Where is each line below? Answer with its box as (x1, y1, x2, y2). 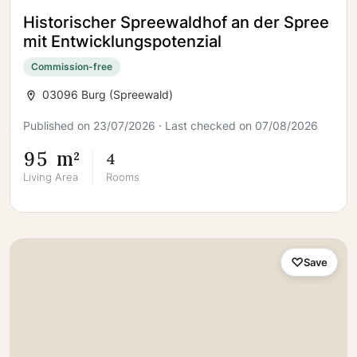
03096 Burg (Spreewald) (39, 88, 173, 101)
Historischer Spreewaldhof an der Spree (23, 13, 329, 32)
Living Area (23, 170, 78, 183)
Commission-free (31, 61, 112, 73)
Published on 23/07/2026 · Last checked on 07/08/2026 (23, 119, 318, 132)
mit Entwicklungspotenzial (23, 32, 222, 51)
